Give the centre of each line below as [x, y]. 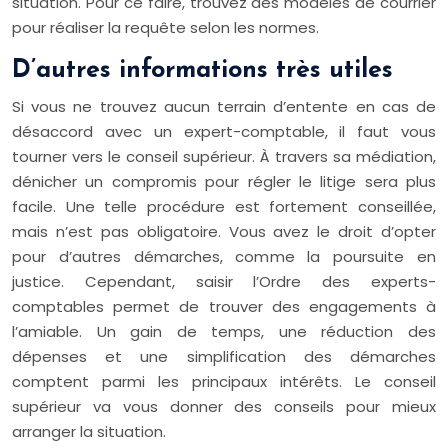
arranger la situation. [89, 431]
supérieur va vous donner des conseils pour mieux [224, 406]
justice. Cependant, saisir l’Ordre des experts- [224, 281]
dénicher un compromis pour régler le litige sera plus [224, 181]
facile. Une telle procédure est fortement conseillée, [224, 206]
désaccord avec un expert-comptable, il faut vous [224, 131]
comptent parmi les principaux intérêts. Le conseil [224, 381]
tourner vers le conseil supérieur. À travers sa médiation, [224, 156]
